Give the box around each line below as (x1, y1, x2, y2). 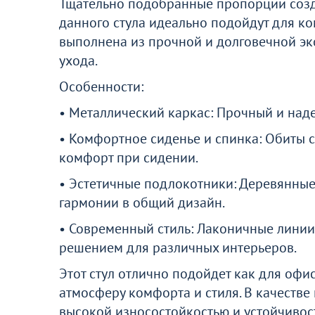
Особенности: (59, 77, 143, 96)
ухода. (59, 51, 98, 70)
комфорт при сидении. (59, 148, 198, 167)
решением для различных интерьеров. (59, 238, 297, 257)
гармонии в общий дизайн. (59, 193, 225, 212)
